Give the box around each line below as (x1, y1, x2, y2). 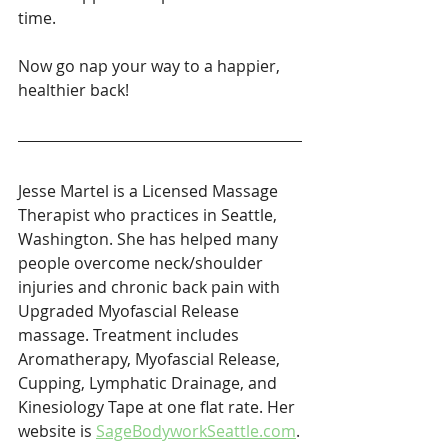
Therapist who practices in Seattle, (18, 204, 281, 226)
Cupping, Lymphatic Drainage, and (18, 372, 281, 394)
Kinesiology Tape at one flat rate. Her (18, 396, 299, 418)
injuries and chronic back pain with (18, 276, 284, 298)
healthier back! (18, 79, 129, 101)
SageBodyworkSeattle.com (96, 420, 296, 442)
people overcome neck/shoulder (18, 252, 267, 274)
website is (18, 420, 96, 442)
